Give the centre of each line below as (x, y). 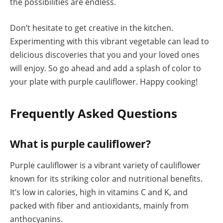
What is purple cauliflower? (80, 144)
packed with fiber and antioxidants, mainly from (99, 206)
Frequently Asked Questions (94, 113)
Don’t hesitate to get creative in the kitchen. (92, 28)
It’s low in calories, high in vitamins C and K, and (99, 192)
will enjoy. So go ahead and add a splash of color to (106, 68)
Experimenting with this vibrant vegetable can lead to (110, 41)
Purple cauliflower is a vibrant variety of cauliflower (105, 166)
